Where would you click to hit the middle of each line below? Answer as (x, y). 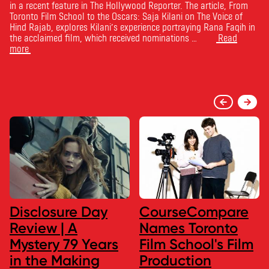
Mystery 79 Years (64, 244)
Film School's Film (196, 244)
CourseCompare (194, 212)
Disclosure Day (59, 212)
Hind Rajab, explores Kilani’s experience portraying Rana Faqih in (132, 26)
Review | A (44, 228)
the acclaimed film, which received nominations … (103, 37)
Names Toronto (189, 228)
